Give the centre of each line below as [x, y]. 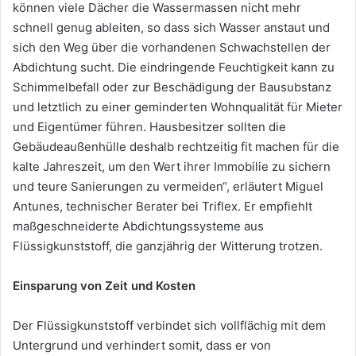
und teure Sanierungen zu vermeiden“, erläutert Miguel [168, 187]
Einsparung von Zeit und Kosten [104, 286]
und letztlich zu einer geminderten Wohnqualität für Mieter [178, 107]
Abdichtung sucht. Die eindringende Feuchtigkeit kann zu [174, 68]
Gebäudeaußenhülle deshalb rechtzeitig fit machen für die [176, 147]
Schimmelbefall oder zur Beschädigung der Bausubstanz [172, 87]
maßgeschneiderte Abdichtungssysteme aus [138, 226]
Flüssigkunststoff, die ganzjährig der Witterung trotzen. [168, 246]
